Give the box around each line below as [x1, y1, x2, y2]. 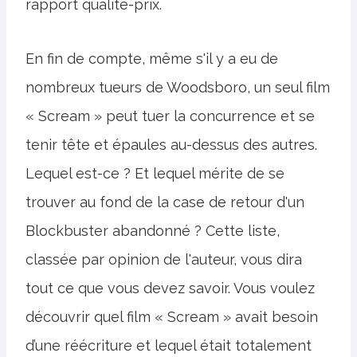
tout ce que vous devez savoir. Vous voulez [25, 280, 315, 296]
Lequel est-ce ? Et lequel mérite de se [25, 165, 284, 182]
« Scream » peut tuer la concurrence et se [25, 108, 315, 124]
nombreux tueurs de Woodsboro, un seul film [25, 79, 330, 96]
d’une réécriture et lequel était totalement [25, 337, 312, 354]
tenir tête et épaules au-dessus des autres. [25, 136, 317, 153]
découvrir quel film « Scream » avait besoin [25, 308, 318, 325]
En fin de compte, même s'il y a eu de [25, 50, 278, 67]
